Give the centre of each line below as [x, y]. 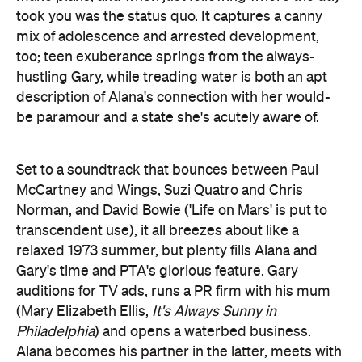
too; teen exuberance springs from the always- [166, 57]
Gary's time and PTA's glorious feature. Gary [157, 271]
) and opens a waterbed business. [203, 332]
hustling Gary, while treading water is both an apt [172, 77]
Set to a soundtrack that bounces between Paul [167, 170]
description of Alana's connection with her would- [173, 97]
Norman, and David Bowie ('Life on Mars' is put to [172, 210]
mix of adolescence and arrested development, [168, 37]
